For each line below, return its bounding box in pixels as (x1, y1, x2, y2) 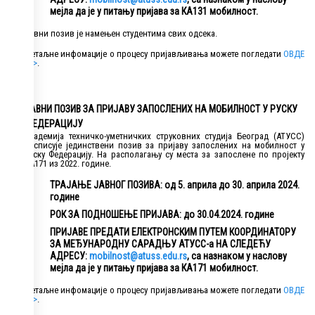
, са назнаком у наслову (187, 250, 287, 262)
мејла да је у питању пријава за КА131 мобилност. (50, 6, 258, 18)
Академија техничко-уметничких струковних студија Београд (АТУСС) (25, 131, 304, 142)
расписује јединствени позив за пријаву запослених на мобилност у (25, 140, 304, 151)
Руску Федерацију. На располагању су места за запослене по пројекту (25, 149, 304, 160)
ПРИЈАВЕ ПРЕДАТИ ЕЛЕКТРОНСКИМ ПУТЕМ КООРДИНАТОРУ (50, 226, 296, 238)
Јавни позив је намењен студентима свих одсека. (25, 28, 217, 39)
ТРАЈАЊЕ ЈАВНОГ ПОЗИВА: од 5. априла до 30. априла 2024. (50, 179, 300, 191)
